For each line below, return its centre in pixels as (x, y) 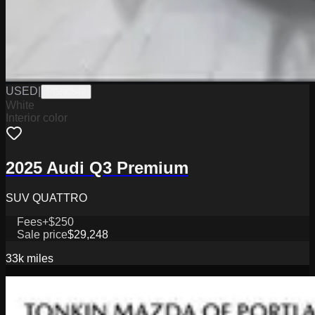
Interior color (37, 118)
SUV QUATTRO (46, 198)
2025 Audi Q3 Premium (97, 167)
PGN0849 (66, 92)
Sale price (42, 234)
